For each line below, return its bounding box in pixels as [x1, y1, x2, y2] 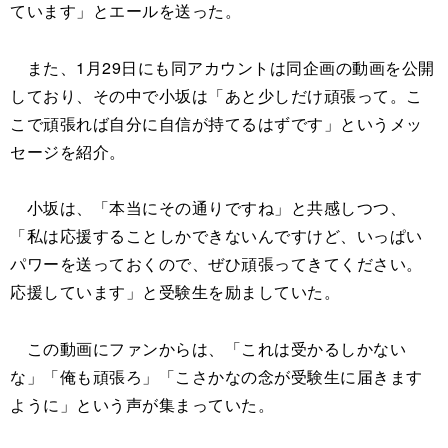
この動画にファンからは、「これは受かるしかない [10, 337, 406, 361]
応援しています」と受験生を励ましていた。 [10, 280, 340, 304]
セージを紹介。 [10, 139, 126, 163]
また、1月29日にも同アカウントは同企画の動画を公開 [10, 55, 435, 79]
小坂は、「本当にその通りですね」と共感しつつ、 [10, 196, 406, 220]
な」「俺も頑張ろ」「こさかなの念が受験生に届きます [10, 365, 423, 389]
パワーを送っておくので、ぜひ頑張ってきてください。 [10, 252, 423, 276]
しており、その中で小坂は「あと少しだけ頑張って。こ [10, 83, 423, 107]
